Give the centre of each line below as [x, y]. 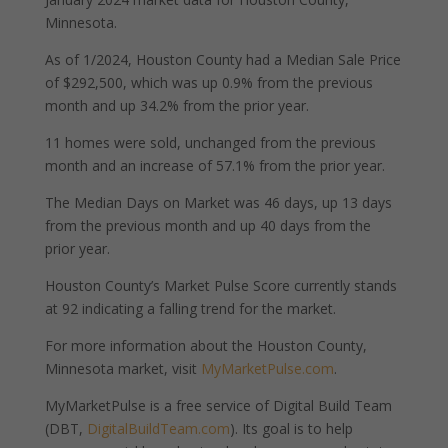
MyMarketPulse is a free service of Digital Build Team [218, 405]
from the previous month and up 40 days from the [207, 225]
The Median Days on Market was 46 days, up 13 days [218, 202]
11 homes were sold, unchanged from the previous [210, 142]
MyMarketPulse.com [267, 368]
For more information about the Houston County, [205, 345]
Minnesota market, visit [122, 368]
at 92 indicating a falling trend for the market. [190, 308]
